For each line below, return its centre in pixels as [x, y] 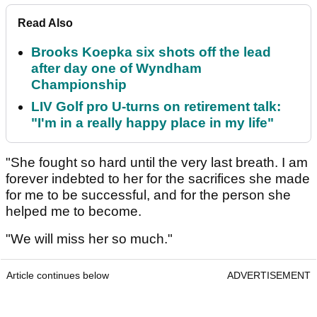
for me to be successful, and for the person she [148, 195]
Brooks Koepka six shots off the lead [151, 52]
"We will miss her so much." [89, 239]
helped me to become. [74, 212]
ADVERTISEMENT [269, 276]
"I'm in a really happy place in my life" [152, 123]
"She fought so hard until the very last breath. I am [157, 163]
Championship [79, 85]
